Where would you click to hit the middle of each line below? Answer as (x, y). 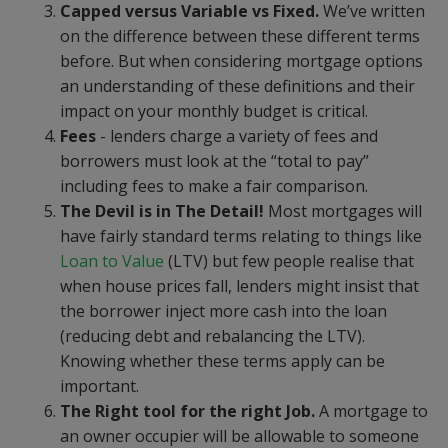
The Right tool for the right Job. (187, 411)
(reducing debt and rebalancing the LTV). (212, 336)
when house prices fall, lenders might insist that (239, 286)
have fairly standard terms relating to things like (241, 236)
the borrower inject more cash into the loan (223, 311)
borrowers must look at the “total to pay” (214, 161)
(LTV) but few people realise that (289, 261)
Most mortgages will (343, 211)
